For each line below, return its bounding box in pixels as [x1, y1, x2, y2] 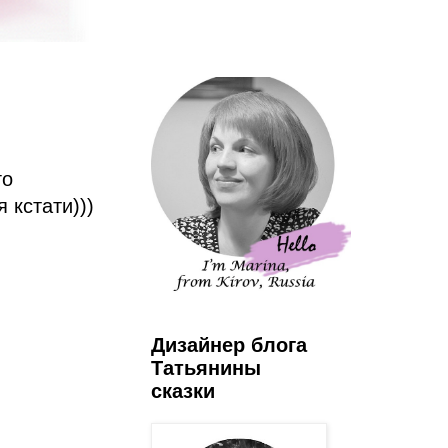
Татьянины [151, 356, 261, 379]
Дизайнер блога [151, 333, 307, 356]
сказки [151, 379, 215, 402]
